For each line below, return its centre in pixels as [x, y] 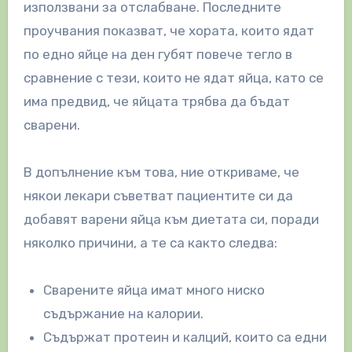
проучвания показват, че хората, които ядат [169, 30]
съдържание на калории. [124, 313]
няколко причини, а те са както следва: [150, 242]
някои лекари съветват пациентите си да [158, 195]
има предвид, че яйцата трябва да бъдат [156, 101]
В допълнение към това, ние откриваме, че [161, 172]
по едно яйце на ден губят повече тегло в [158, 54]
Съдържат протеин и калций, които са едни [185, 337]
